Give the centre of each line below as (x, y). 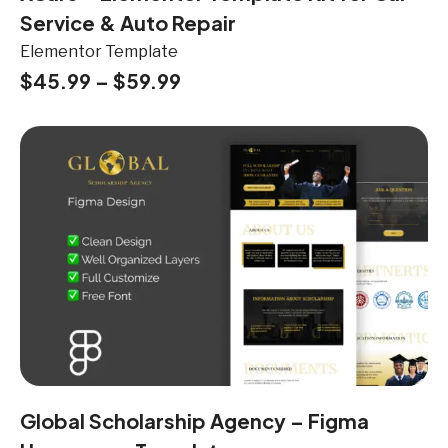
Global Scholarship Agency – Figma (194, 420)
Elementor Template (99, 51)
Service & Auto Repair (128, 22)
